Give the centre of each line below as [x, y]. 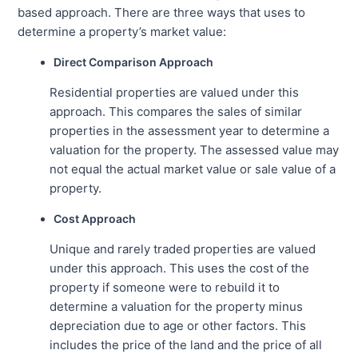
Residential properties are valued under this [175, 92]
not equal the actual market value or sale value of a [193, 169]
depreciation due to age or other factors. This [178, 325]
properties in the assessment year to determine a [190, 130]
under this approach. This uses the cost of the [180, 268]
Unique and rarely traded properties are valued [183, 249]
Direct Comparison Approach [134, 62]
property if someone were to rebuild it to [165, 287]
